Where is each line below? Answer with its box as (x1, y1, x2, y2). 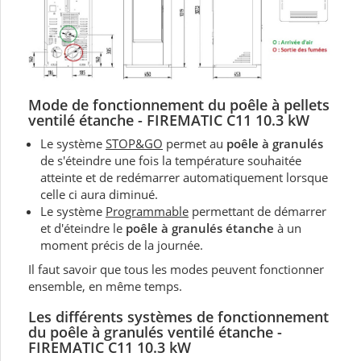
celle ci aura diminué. (40, 185, 158, 202)
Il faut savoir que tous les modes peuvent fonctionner (28, 260, 324, 277)
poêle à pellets (230, 94, 330, 114)
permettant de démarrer (189, 202, 326, 219)
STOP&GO (106, 135, 163, 151)
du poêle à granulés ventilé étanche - (28, 322, 282, 342)
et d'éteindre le (40, 219, 126, 236)
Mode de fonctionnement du (28, 94, 230, 114)
